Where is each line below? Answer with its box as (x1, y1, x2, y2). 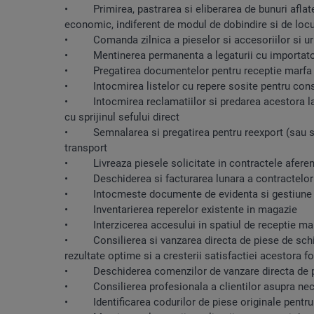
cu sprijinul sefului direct (64, 110, 179, 123)
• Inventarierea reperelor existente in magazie (64, 203, 297, 216)
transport (64, 141, 107, 154)
